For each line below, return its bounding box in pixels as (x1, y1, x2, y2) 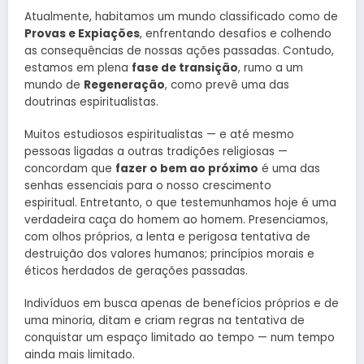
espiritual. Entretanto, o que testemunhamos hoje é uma (24, 195, 336, 211)
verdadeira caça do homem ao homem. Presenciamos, (24, 212, 328, 228)
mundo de (24, 76, 84, 93)
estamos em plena (24, 59, 132, 76)
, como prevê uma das (165, 76, 289, 93)
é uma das (258, 161, 320, 177)
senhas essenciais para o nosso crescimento (24, 178, 271, 194)
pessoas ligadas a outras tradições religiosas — (24, 144, 288, 160)
